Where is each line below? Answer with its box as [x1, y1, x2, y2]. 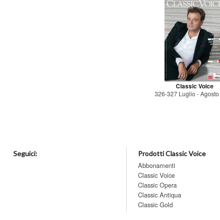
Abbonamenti [138, 160, 176, 170]
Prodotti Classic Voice [138, 149, 206, 158]
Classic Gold [138, 199, 173, 209]
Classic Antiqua [138, 190, 182, 199]
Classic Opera [138, 180, 177, 190]
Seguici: [13, 149, 38, 158]
